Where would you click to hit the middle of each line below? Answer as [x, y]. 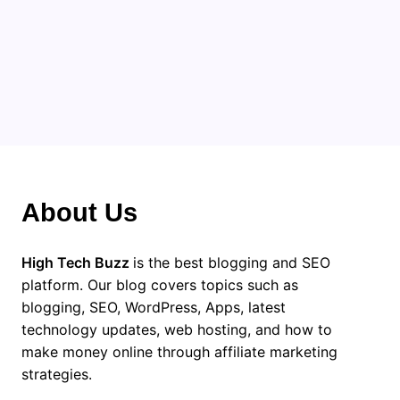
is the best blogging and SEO [232, 262]
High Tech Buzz [77, 262]
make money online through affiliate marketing [179, 352]
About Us [79, 212]
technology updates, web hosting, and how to [177, 329]
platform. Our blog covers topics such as [160, 285]
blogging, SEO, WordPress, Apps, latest [154, 307]
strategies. [57, 374]
